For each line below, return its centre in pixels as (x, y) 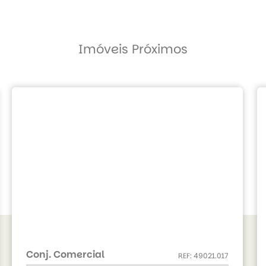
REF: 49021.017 (203, 256)
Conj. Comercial (65, 254)
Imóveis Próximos (133, 49)
